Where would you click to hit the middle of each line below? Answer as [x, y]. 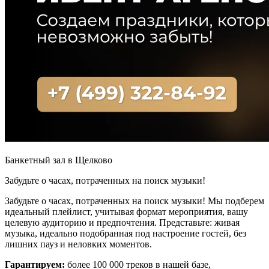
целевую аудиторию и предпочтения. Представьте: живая [122, 222]
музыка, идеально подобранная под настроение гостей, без [125, 233]
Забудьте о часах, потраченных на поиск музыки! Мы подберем [134, 201]
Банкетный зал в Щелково [59, 160]
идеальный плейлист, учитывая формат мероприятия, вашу [126, 211]
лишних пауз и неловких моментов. [78, 244]
